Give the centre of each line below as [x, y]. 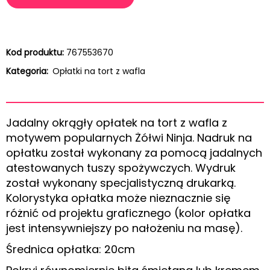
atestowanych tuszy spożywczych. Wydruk [121, 168]
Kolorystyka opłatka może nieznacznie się [118, 198]
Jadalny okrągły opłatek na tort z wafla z [117, 123]
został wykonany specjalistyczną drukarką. [121, 183]
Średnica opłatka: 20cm [71, 250]
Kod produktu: [35, 53]
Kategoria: [28, 71]
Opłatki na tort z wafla [99, 71]
